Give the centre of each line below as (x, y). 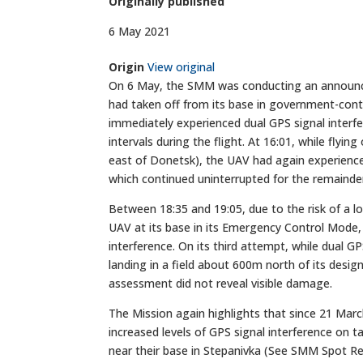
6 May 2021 (140, 31)
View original (181, 66)
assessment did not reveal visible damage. (221, 283)
